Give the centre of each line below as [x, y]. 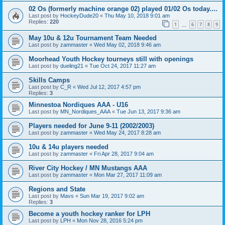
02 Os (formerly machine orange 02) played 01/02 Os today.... [123, 9]
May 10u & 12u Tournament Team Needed [93, 38]
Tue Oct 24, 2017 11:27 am [123, 66]
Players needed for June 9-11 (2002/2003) [91, 126]
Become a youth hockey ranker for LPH [89, 214]
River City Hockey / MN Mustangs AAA [88, 168]
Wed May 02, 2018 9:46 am [127, 45]
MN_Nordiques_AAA [85, 112]
